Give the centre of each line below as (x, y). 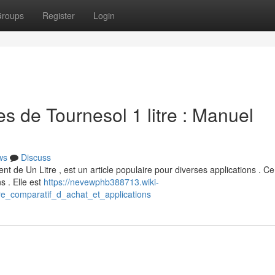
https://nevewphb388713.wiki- (101, 182)
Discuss (36, 157)
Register (59, 15)
